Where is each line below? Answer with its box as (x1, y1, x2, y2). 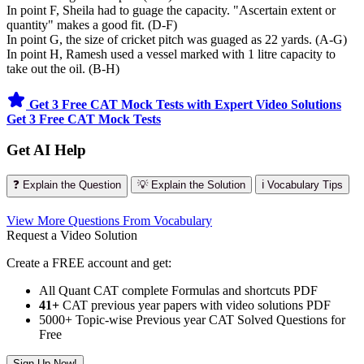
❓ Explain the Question (13, 179, 121, 192)
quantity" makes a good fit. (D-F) (6, 17, 177, 32)
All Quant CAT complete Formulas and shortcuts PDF (39, 284, 318, 298)
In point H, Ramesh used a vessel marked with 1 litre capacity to (6, 46, 336, 61)
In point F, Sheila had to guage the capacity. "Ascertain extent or (6, 2, 336, 17)
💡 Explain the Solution (137, 179, 245, 192)
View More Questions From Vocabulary (6, 214, 212, 228)
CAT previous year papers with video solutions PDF (59, 298, 331, 313)
